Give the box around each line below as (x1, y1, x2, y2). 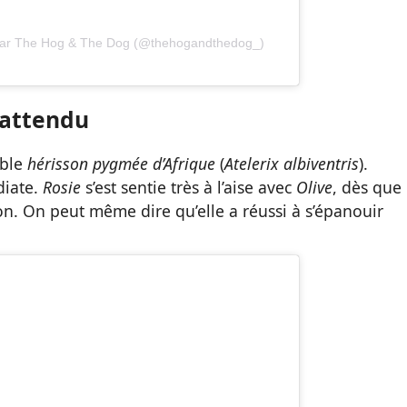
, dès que (333, 175, 402, 198)
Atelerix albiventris (224, 152, 359, 174)
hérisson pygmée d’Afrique (27, 152, 215, 174)
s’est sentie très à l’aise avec (85, 175, 296, 198)
